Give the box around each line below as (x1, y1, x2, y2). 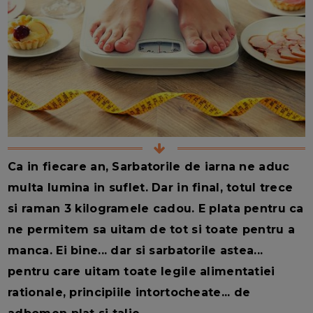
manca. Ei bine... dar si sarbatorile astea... (8, 243, 263, 257)
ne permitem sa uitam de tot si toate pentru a (8, 222, 296, 236)
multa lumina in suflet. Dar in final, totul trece (8, 180, 293, 194)
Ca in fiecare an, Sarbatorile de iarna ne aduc (8, 159, 290, 173)
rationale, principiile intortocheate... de (8, 285, 251, 299)
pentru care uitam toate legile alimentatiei (8, 264, 275, 278)
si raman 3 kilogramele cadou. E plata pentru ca (8, 201, 304, 215)
